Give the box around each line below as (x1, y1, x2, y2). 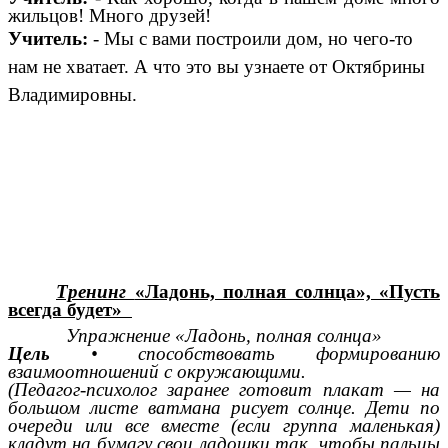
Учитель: (8, 28, 93, 50)
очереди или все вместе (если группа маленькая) (8, 415, 440, 437)
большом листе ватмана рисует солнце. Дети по (8, 397, 440, 419)
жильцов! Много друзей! (8, 5, 221, 27)
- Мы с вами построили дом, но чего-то (93, 28, 413, 50)
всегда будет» (8, 299, 127, 321)
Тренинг (56, 281, 126, 303)
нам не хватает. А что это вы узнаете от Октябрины (8, 56, 425, 78)
